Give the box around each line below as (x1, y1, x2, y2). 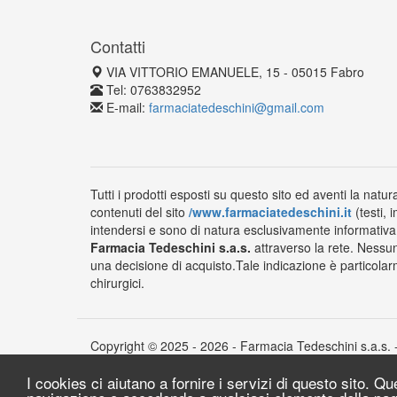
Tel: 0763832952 (106, 81, 201, 98)
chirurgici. (90, 274, 144, 292)
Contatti (90, 35, 145, 58)
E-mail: (106, 98, 149, 116)
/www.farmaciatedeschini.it (189, 203, 352, 221)
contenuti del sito (90, 203, 189, 221)
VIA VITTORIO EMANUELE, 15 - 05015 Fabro (106, 63, 364, 81)
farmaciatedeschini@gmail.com (149, 98, 324, 116)
